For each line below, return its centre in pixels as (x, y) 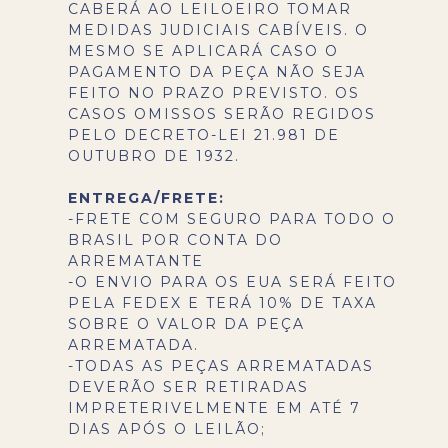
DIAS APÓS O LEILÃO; (167, 428)
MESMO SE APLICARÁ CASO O (203, 50)
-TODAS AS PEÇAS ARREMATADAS (221, 365)
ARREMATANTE (136, 260)
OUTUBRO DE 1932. (154, 155)
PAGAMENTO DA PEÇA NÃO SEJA (217, 71)
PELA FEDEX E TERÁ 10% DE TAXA (222, 302)
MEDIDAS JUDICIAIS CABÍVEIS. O (218, 29)
